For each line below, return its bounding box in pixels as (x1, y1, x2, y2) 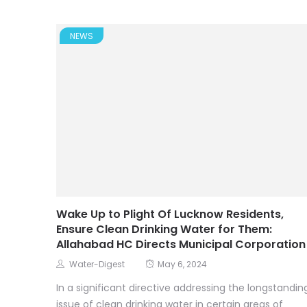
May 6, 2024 (158, 258, 207, 271)
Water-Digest (69, 258, 125, 271)
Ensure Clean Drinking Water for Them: (56, 221, 272, 238)
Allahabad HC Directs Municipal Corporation (56, 236, 306, 253)
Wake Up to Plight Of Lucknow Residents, (56, 206, 284, 223)
